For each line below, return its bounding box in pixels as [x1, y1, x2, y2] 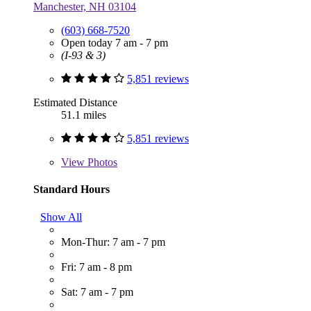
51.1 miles [61, 109, 106, 121]
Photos [85, 156, 117, 169]
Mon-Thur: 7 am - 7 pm [61, 235, 165, 248]
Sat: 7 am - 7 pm [61, 285, 133, 298]
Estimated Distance [33, 96, 117, 109]
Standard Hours [33, 183, 110, 196]
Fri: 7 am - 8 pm [61, 260, 132, 273]
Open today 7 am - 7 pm [61, 37, 168, 49]
